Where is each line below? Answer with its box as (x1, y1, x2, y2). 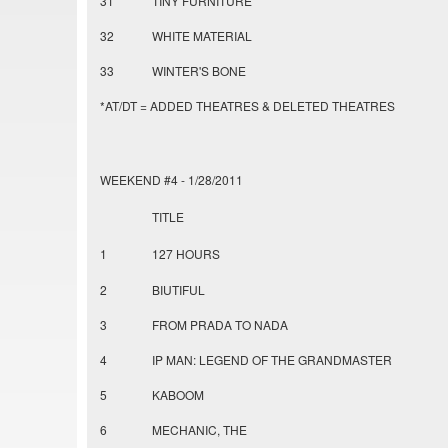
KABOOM (152, 386, 204, 404)
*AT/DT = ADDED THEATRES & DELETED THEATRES (100, 97, 395, 115)
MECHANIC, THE (152, 421, 247, 439)
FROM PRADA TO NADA (152, 316, 288, 334)
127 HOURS (152, 245, 220, 263)
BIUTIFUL (152, 281, 205, 299)
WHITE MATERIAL (152, 27, 252, 45)
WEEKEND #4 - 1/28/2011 (100, 171, 243, 189)
